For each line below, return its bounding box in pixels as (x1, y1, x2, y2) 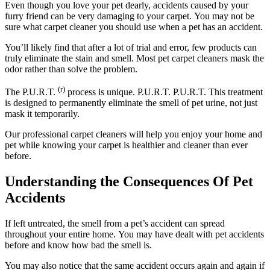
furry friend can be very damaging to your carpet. (5, 10, 192, 21)
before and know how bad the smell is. (5, 239, 152, 250)
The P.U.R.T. (5, 87, 58, 98)
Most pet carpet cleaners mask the (136, 52, 264, 63)
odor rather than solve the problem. (5, 63, 137, 74)
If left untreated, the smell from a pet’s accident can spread (5, 218, 225, 228)
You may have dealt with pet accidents (118, 228, 264, 239)
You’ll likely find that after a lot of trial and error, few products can (5, 42, 257, 52)
